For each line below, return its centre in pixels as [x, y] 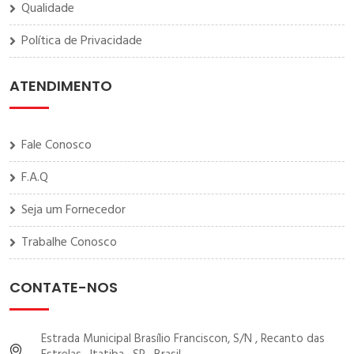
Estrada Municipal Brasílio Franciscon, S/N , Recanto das [183, 339]
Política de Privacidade [82, 41]
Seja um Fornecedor [73, 211]
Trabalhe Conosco [69, 243]
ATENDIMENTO [61, 86]
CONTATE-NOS [64, 288]
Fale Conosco [56, 146]
